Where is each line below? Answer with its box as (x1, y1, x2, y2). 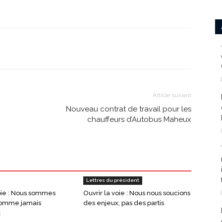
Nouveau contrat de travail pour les (66, 105, 191, 114)
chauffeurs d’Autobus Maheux (87, 115, 191, 124)
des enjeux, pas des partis (83, 199, 164, 207)
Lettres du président (86, 177, 139, 183)
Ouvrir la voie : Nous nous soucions (83, 189, 190, 197)
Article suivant (153, 92, 191, 99)
